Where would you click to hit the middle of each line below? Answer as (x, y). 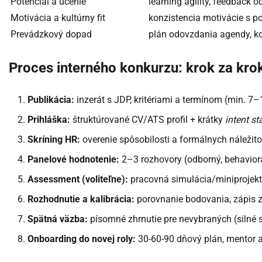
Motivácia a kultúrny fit (58, 18)
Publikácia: (51, 100)
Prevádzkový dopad (51, 35)
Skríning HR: (54, 140)
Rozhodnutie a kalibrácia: (81, 199)
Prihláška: (49, 120)
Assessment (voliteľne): (78, 180)
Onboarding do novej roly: (82, 239)
